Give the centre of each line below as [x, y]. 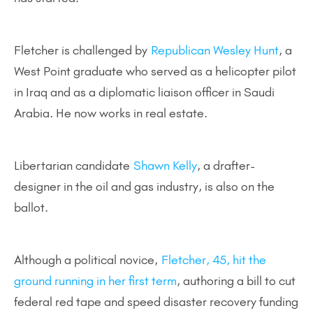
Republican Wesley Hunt [215, 50]
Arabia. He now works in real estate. [111, 113]
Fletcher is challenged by [82, 50]
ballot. [31, 208]
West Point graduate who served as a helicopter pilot [155, 71]
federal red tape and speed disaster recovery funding [156, 302]
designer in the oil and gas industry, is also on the [144, 187]
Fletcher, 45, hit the [214, 260]
